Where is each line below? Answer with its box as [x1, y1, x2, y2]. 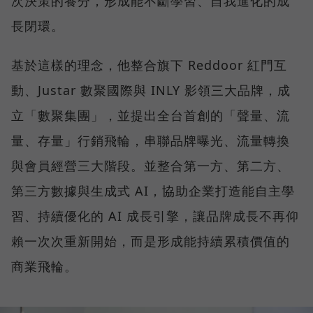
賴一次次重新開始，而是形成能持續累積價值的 [11, 233, 290, 250]
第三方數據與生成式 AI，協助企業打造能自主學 [11, 182, 295, 200]
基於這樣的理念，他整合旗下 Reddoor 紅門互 [11, 57, 287, 74]
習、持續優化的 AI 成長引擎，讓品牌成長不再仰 [11, 208, 299, 225]
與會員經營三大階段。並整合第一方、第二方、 [11, 157, 290, 175]
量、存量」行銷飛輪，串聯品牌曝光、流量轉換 [11, 132, 290, 150]
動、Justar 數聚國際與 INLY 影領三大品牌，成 [11, 82, 291, 99]
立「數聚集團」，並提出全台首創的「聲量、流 [11, 107, 290, 124]
